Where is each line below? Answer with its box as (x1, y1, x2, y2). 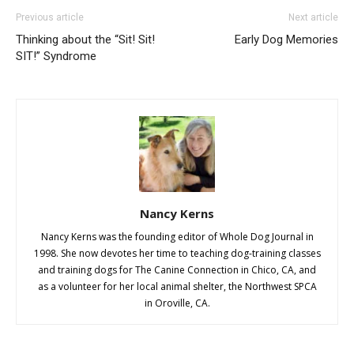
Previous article (16, 12, 84, 24)
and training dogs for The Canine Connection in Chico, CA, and (38, 263, 316, 277)
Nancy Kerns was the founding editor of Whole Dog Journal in (40, 230, 314, 244)
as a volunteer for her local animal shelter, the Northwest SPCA (37, 280, 317, 294)
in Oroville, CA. (144, 296, 210, 311)
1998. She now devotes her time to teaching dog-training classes (33, 247, 321, 261)
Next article (288, 12, 338, 24)
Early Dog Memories (235, 32, 338, 47)
